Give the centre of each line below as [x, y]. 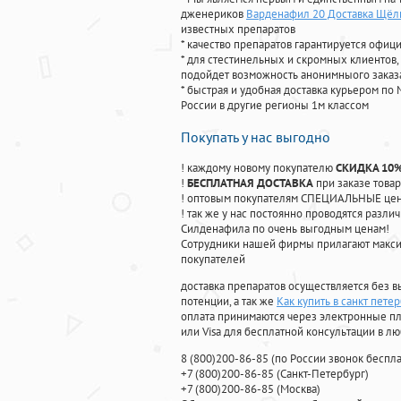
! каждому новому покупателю [258, 168]
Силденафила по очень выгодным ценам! [285, 229]
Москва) [300, 389]
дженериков [213, 14]
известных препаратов [238, 30]
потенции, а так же [229, 302]
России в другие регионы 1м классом [275, 106]
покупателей [213, 260]
